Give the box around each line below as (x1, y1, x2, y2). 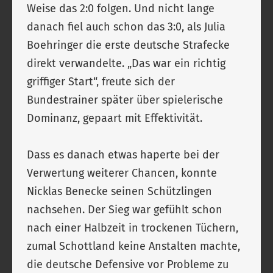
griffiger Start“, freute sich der (27, 75, 175, 88)
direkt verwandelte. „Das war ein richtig (27, 57, 225, 70)
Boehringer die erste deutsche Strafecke (27, 38, 230, 52)
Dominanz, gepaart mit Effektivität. (27, 112, 202, 125)
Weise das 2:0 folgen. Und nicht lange (27, 2, 214, 15)
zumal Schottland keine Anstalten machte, (27, 239, 240, 253)
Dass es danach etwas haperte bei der (27, 148, 219, 161)
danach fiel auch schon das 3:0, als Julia (27, 20, 225, 34)
